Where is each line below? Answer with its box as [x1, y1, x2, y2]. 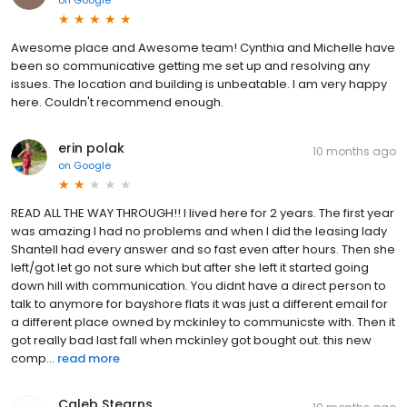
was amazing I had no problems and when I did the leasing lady [11, 222, 387, 240]
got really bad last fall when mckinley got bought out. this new [11, 331, 372, 349]
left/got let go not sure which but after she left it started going [11, 258, 369, 276]
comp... [11, 349, 55, 367]
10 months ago [313, 143, 396, 159]
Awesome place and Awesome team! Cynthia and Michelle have [11, 38, 395, 56]
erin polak [58, 138, 124, 157]
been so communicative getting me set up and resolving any [11, 56, 370, 74]
